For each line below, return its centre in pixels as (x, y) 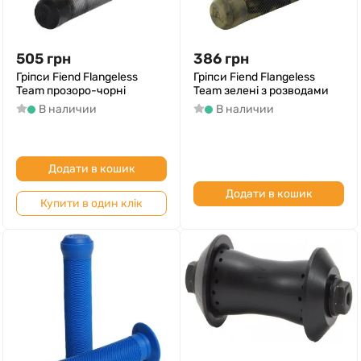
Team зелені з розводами (261, 91)
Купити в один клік (91, 203)
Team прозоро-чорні (71, 91)
